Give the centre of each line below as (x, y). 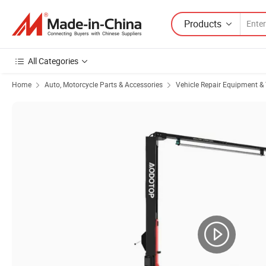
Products (203, 23)
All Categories (53, 61)
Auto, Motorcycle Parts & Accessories (104, 84)
